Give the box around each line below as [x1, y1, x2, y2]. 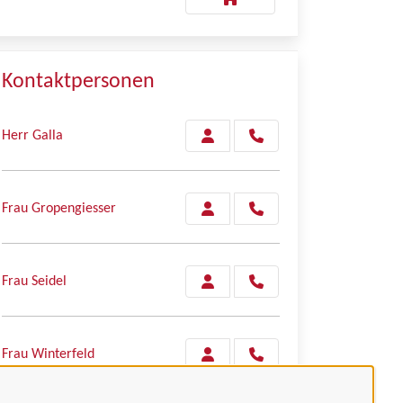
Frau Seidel [2, 274, 67, 289]
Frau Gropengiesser [2, 201, 116, 216]
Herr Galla [2, 129, 63, 143]
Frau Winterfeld [2, 347, 94, 362]
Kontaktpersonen [2, 71, 155, 93]
